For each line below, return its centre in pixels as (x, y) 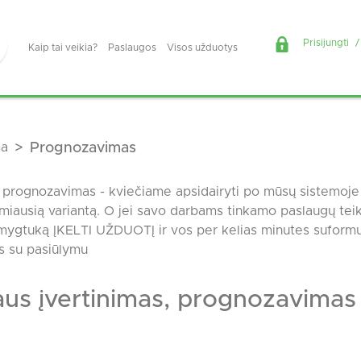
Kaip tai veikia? (63, 48)
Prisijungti (326, 43)
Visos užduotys (202, 48)
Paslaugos (133, 48)
